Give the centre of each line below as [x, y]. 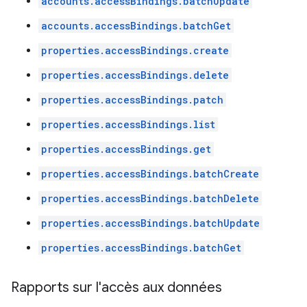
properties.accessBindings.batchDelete [150, 198]
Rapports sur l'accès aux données [116, 287]
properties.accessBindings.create [135, 50]
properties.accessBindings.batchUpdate [150, 223]
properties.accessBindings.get [126, 149]
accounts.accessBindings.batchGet [136, 26]
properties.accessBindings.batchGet [141, 248]
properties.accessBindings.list [128, 124]
